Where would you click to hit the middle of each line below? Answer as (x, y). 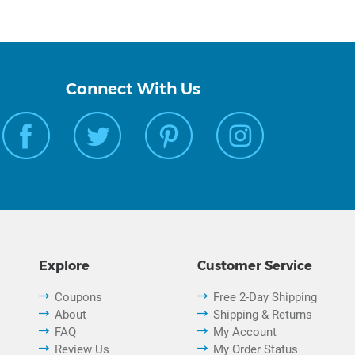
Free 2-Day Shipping (265, 298)
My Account (244, 332)
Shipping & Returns (262, 315)
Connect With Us (133, 89)
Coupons (79, 298)
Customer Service (254, 266)
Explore (65, 266)
